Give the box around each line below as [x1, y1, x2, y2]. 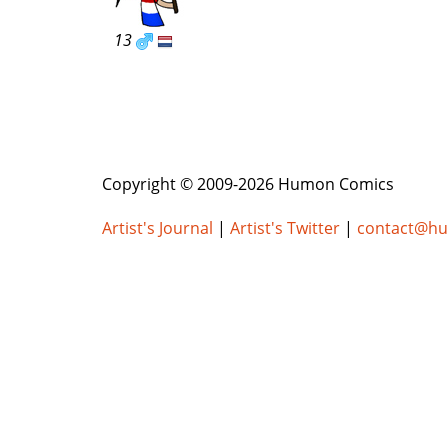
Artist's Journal [102, 217, 213, 240]
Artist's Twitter [230, 217, 340, 240]
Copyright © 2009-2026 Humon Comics [102, 173, 394, 196]
